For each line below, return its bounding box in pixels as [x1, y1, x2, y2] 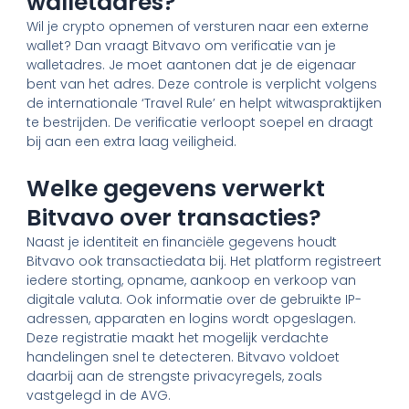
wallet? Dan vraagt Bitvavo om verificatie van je [26, 37, 337, 56]
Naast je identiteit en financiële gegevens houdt [26, 232, 338, 251]
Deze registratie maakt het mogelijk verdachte [26, 328, 330, 347]
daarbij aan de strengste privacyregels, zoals [26, 366, 323, 385]
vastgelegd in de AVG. [26, 385, 172, 404]
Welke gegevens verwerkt [26, 172, 326, 204]
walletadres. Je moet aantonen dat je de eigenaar [26, 56, 357, 75]
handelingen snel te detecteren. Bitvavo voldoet [26, 347, 341, 366]
